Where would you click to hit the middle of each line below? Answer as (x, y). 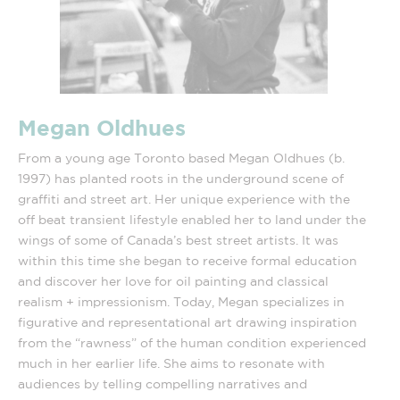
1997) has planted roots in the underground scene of (181, 178)
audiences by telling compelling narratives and (162, 383)
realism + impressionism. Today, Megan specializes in (181, 301)
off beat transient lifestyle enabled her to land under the (192, 219)
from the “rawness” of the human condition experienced (192, 342)
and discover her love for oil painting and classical (173, 281)
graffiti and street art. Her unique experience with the (184, 199)
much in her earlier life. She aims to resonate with (171, 363)
